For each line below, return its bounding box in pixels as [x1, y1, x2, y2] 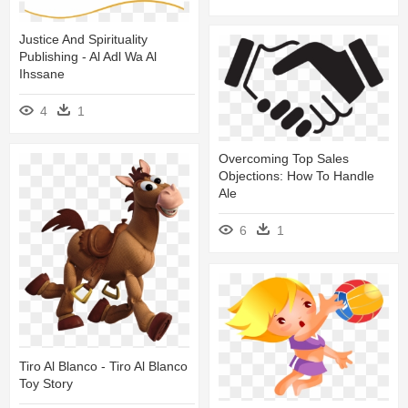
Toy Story [19, 375, 73, 391]
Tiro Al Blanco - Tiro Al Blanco [19, 358, 188, 373]
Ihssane [19, 66, 65, 81]
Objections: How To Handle [219, 168, 374, 184]
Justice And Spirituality [19, 31, 148, 46]
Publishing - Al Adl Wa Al [19, 48, 157, 64]
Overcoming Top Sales [219, 151, 349, 167]
